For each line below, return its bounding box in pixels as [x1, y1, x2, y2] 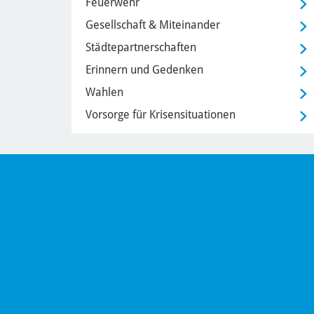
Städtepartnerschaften [86, 40, 196, 54]
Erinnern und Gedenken [86, 62, 203, 76]
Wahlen [86, 85, 123, 99]
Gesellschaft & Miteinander [86, 18, 220, 32]
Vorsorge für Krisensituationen [86, 107, 235, 121]
